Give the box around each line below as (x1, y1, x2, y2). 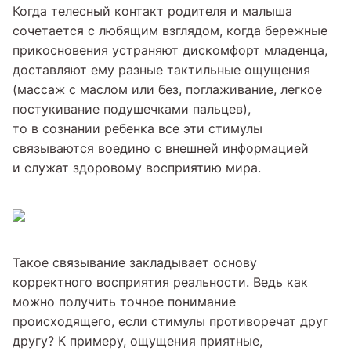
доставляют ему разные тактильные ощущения (13, 61, 310, 78)
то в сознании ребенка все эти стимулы (13, 120, 262, 137)
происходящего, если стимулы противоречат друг (13, 313, 328, 330)
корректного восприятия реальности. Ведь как (13, 273, 308, 291)
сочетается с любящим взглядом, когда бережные (13, 22, 327, 39)
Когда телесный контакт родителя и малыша (13, 2, 292, 20)
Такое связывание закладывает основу (13, 254, 257, 271)
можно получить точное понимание (13, 293, 236, 310)
